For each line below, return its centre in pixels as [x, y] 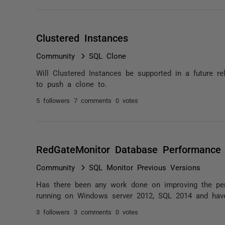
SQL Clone [107, 55]
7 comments [93, 100]
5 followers [53, 100]
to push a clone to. [72, 84]
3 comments [93, 212]
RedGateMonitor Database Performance [129, 149]
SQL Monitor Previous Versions [145, 167]
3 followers [53, 212]
